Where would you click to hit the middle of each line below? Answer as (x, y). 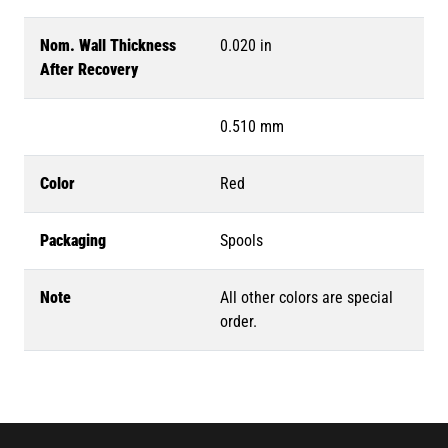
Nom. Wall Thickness (108, 45)
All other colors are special (306, 297)
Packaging (73, 240)
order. (238, 321)
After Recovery (89, 69)
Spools (241, 240)
